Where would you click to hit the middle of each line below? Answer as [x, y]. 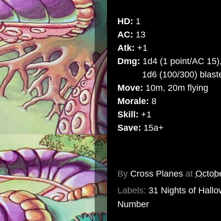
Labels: [133, 190]
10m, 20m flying [176, 88]
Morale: [133, 101]
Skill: [128, 114]
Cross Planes [157, 174]
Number [133, 204]
